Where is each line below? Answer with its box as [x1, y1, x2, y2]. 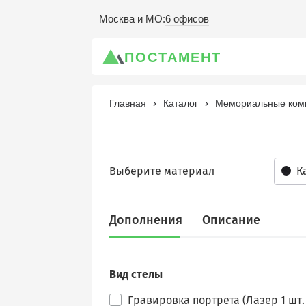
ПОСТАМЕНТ [124, 50, 222, 65]
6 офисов [165, 12, 209, 25]
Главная [109, 98, 146, 109]
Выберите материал [109, 165, 214, 178]
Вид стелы [109, 268, 163, 281]
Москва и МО [99, 13, 163, 25]
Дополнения [109, 212, 182, 227]
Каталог [163, 98, 198, 109]
